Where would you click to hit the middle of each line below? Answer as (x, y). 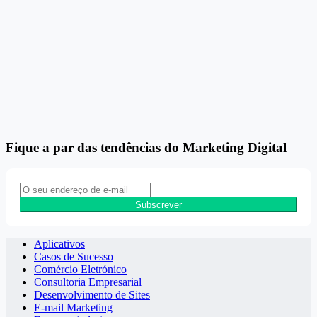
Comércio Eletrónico (80, 270)
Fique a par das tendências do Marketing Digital (146, 147)
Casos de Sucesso (74, 257)
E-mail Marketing (73, 308)
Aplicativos (59, 244)
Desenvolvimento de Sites (92, 295)
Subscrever (158, 205)
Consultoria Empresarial (88, 282)
